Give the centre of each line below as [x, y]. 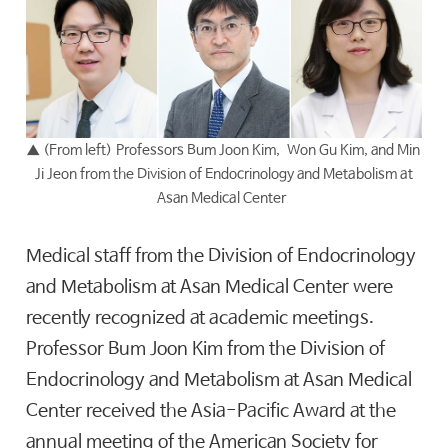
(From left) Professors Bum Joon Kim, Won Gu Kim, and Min [232, 149]
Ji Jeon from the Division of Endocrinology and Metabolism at [223, 173]
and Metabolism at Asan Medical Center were [210, 286]
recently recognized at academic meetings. [200, 317]
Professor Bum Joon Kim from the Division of [206, 348]
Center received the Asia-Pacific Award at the [211, 410]
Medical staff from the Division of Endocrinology [221, 255]
